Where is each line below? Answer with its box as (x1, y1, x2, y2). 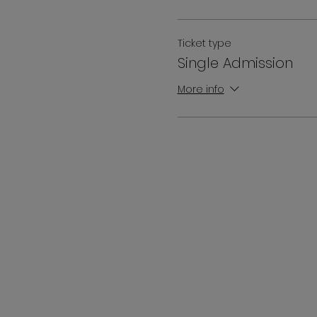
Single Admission (177, 52, 293, 73)
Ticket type (177, 35, 231, 50)
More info (177, 82, 224, 97)
